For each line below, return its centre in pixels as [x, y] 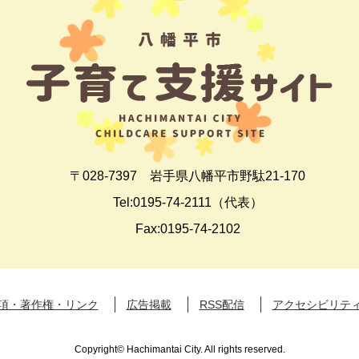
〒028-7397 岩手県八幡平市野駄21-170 [188, 176]
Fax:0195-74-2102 [188, 229]
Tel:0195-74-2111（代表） [188, 202]
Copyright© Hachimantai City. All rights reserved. [179, 349]
